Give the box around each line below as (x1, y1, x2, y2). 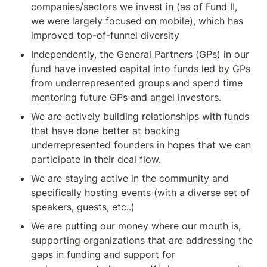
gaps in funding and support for (31, 249, 175, 260)
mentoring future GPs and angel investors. (31, 91, 221, 103)
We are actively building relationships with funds (31, 110, 249, 122)
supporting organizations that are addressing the (31, 234, 253, 246)
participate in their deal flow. (31, 153, 161, 165)
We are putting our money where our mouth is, (31, 220, 241, 232)
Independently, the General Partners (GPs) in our (31, 48, 249, 60)
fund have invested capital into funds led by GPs (31, 63, 250, 74)
